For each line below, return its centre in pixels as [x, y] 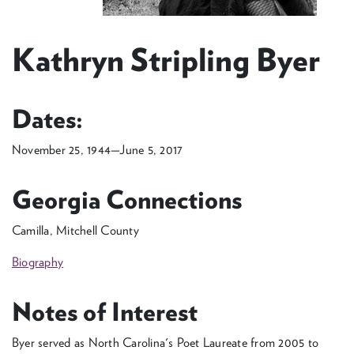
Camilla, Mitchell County [75, 230]
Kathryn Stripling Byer [166, 60]
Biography [38, 262]
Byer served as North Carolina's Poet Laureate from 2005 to [166, 343]
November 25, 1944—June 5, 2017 [98, 150]
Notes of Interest [105, 312]
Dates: [47, 119]
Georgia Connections [127, 200]
